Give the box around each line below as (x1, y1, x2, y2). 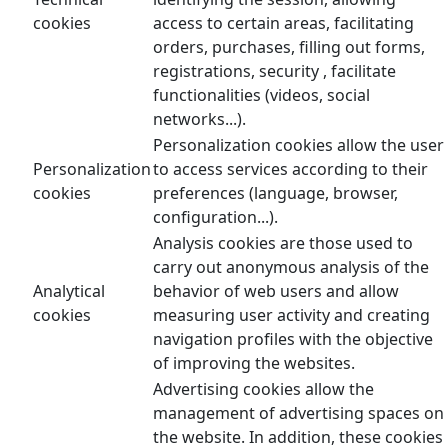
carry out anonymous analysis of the (153, 255, 429, 278)
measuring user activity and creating (153, 303, 430, 326)
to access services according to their (153, 157, 428, 180)
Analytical (33, 279, 105, 302)
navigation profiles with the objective (153, 327, 433, 350)
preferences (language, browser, (153, 181, 398, 204)
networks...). (153, 107, 246, 130)
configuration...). (153, 205, 278, 228)
